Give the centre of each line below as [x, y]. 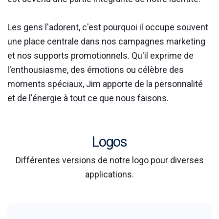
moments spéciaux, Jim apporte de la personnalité [105, 84]
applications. [109, 174]
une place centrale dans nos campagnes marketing [106, 41]
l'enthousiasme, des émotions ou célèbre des [96, 70]
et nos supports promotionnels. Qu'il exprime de [100, 55]
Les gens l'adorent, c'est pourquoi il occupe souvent [108, 27]
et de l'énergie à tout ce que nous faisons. [88, 98]
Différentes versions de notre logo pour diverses [109, 160]
